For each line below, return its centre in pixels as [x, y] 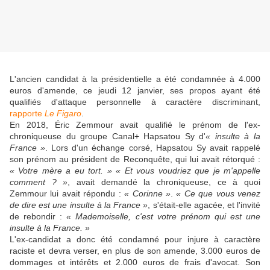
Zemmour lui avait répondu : [67, 194]
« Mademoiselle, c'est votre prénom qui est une [164, 217]
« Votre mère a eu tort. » [61, 171]
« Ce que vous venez [218, 194]
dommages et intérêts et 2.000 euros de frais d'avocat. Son [135, 262]
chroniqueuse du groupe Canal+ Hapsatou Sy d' [108, 137]
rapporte [27, 114]
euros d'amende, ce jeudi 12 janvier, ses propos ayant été [135, 91]
